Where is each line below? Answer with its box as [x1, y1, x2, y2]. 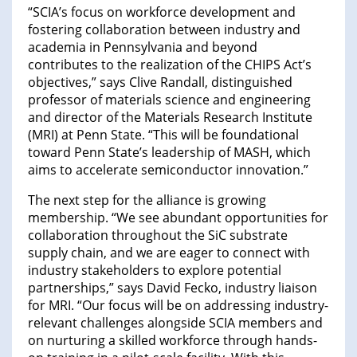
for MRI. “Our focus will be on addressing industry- [28, 296, 328, 315]
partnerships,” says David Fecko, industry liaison [28, 279, 317, 297]
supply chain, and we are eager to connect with [28, 244, 310, 262]
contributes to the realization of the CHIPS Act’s [28, 56, 312, 74]
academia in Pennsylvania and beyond [28, 38, 257, 57]
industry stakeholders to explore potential [28, 261, 281, 280]
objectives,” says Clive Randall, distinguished [28, 73, 292, 92]
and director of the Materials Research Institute [28, 108, 312, 127]
